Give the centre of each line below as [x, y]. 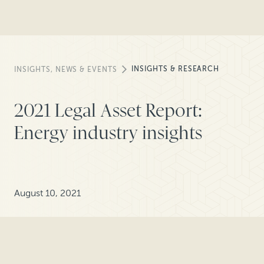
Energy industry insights [108, 133]
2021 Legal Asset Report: [108, 110]
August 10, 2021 [47, 193]
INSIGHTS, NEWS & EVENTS [66, 70]
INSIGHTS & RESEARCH [176, 69]
